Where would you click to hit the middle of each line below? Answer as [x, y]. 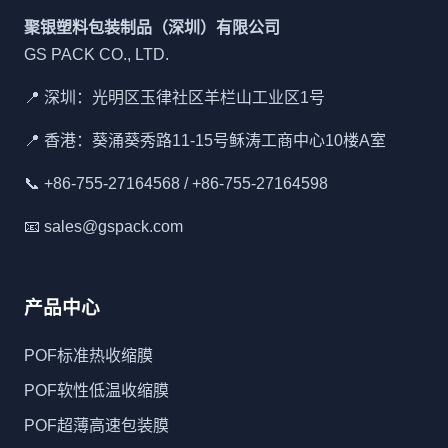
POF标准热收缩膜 [88, 355]
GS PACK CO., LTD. [96, 55]
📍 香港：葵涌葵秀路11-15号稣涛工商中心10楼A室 [205, 141]
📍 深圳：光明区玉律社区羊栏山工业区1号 [174, 98]
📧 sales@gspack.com [103, 227]
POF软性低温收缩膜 [96, 390]
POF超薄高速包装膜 [96, 425]
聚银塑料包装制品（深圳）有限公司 [152, 28]
